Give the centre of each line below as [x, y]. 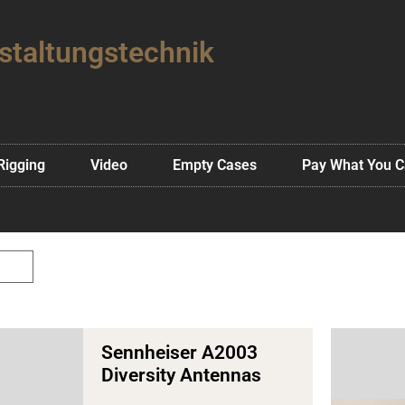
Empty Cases [214, 165]
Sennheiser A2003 [179, 352]
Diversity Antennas [181, 375]
